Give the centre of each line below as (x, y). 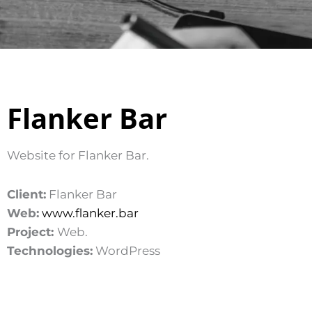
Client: (26, 194)
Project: (32, 232)
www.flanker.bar (90, 213)
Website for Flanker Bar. (79, 155)
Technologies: (50, 250)
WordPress (128, 250)
